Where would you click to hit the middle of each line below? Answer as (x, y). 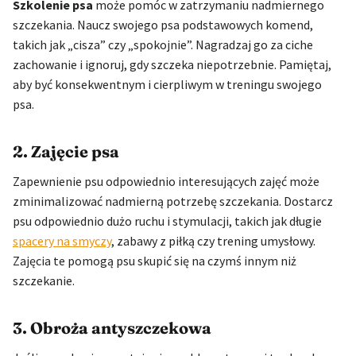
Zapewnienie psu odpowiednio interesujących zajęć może (166, 181)
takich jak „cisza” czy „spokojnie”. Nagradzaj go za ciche (163, 44)
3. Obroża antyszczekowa (112, 327)
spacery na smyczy (62, 240)
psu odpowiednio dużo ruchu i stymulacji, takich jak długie (167, 221)
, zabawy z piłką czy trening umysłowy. (213, 240)
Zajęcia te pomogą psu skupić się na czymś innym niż (155, 260)
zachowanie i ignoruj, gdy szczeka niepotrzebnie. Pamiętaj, (172, 64)
